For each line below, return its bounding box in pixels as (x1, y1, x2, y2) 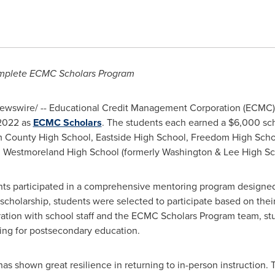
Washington (161, 145, 212, 159)
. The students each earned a (101, 115, 228, 130)
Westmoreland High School (2, 145, 119, 159)
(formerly (118, 145, 162, 159)
